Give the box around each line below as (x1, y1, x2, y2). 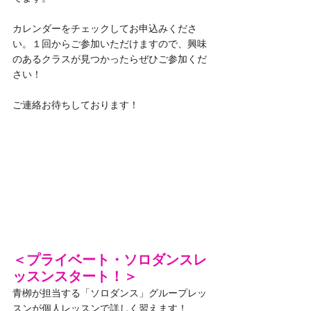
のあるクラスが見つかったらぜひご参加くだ (12, 53, 207, 65)
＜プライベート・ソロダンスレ (12, 251, 207, 267)
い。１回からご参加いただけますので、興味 (12, 38, 207, 49)
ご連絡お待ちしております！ (12, 99, 139, 110)
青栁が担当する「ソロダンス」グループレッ (12, 287, 207, 299)
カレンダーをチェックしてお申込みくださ (12, 23, 197, 34)
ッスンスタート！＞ (12, 268, 137, 284)
